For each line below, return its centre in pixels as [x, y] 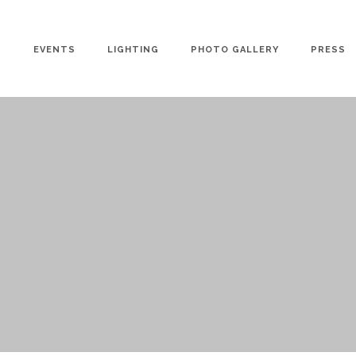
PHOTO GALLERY [235, 50]
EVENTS [54, 50]
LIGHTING [133, 50]
